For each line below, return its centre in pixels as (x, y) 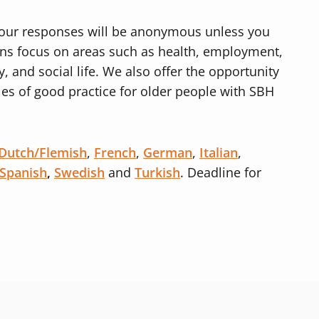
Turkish (157, 172)
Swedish (79, 172)
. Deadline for (221, 172)
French (115, 152)
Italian (219, 152)
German (168, 152)
